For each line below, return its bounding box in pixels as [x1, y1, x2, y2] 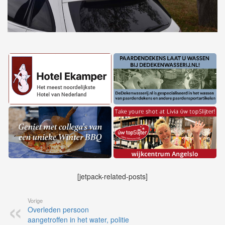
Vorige [28, 196, 43, 205]
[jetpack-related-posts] [77, 171, 148, 182]
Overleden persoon [28, 204, 89, 215]
